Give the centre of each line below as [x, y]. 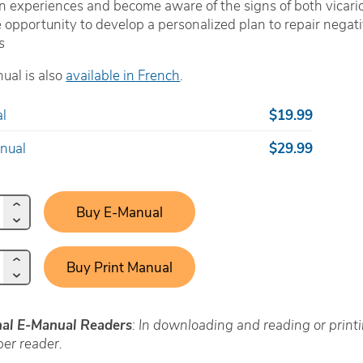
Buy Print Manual [119, 267]
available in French [123, 75]
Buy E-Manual [119, 212]
